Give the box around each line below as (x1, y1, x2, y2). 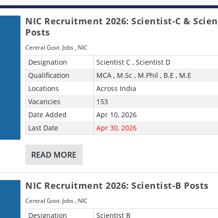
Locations (28, 83, 59, 93)
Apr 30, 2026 (96, 123, 137, 132)
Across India (96, 83, 136, 93)
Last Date (28, 123, 59, 132)
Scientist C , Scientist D (96, 57, 170, 67)
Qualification (28, 70, 70, 80)
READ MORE (31, 149, 77, 160)
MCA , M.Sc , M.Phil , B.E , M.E (96, 70, 191, 80)
